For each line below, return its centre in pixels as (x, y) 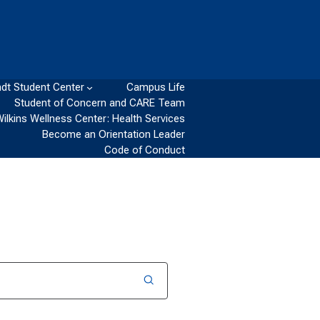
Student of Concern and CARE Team (100, 103)
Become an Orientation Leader (114, 134)
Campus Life (156, 87)
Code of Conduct (145, 150)
